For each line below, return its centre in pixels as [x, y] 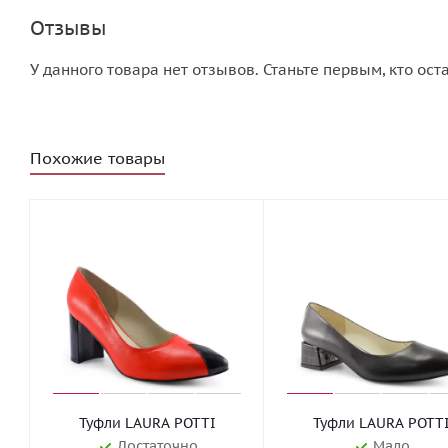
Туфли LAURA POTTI [170, 423]
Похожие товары [97, 158]
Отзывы [68, 28]
